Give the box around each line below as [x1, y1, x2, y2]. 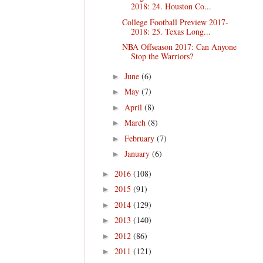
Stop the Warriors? [130, 50, 193, 62]
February [124, 132, 157, 144]
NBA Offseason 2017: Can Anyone [122, 41, 237, 53]
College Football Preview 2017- [122, 16, 228, 28]
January [124, 148, 152, 160]
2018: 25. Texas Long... [130, 25, 211, 37]
